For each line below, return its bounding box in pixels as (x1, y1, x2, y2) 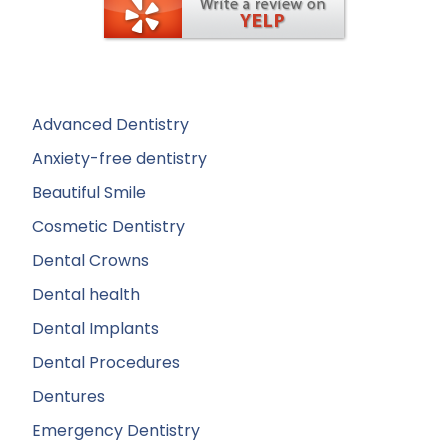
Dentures (32, 385, 105, 409)
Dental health (32, 283, 140, 307)
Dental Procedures (32, 351, 180, 375)
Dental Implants (32, 317, 159, 341)
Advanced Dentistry (32, 113, 189, 137)
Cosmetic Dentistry (32, 215, 185, 239)
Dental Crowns (32, 249, 149, 273)
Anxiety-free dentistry (32, 147, 207, 171)
